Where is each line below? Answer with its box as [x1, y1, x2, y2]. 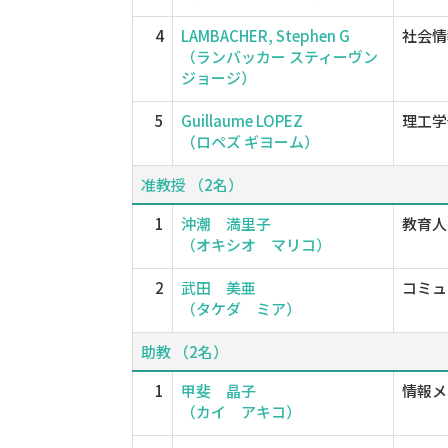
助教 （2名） [141, 341, 228, 362]
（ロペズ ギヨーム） [181, 131, 319, 152]
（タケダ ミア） [181, 298, 301, 319]
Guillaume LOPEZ [181, 110, 303, 131]
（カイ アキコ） [181, 401, 301, 422]
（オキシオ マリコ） [181, 234, 331, 255]
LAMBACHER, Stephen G [181, 25, 350, 46]
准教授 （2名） [141, 174, 243, 195]
